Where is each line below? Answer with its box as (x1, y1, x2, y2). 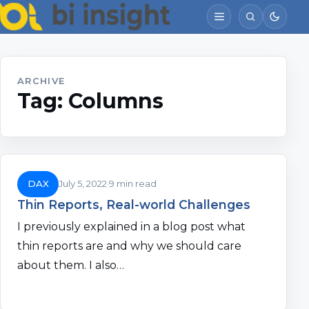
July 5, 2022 (59, 178, 108, 190)
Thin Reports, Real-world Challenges (17, 197, 250, 212)
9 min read (109, 178, 157, 190)
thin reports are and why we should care (17, 239, 241, 253)
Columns (68, 88, 163, 114)
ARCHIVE (17, 75, 66, 86)
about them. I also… (17, 259, 124, 272)
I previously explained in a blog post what (17, 220, 246, 234)
